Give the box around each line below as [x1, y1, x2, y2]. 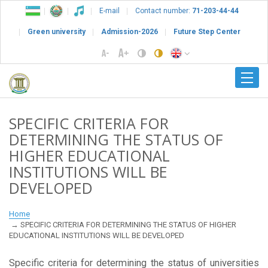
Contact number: [135, 7, 192, 15]
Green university [28, 28, 86, 36]
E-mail [99, 7, 120, 15]
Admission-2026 [101, 28, 158, 36]
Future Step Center [173, 28, 240, 36]
